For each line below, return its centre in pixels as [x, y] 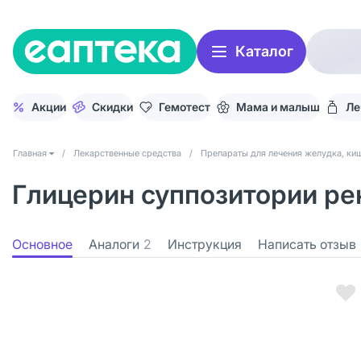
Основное [42, 244]
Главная [30, 153]
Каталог [264, 51]
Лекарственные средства [127, 153]
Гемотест [185, 107]
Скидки [112, 107]
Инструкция [205, 244]
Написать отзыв [307, 244]
